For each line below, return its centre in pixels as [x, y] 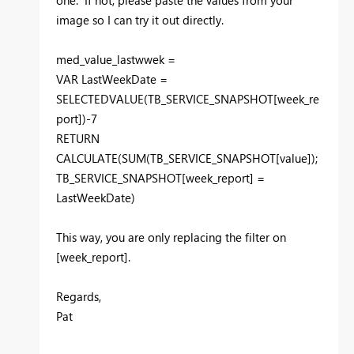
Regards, [79, 296]
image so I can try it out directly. [140, 19]
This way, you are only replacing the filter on [171, 237]
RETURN [78, 138]
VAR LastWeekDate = [112, 79]
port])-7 [77, 118]
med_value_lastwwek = [116, 59]
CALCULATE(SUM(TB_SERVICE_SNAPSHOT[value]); [187, 158]
